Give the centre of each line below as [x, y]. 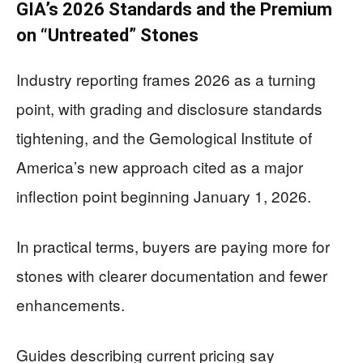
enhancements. [70, 304]
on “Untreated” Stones [107, 35]
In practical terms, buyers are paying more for [173, 246]
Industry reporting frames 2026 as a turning [166, 79]
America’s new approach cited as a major [160, 167]
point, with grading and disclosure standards [169, 108]
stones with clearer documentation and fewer [172, 275]
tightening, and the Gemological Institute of [164, 137]
